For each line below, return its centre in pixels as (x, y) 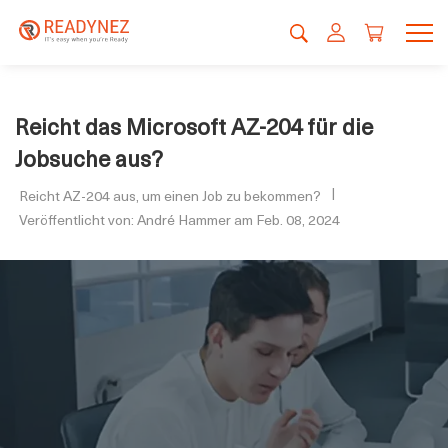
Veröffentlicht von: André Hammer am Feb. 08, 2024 (179, 219)
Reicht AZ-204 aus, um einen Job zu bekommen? (170, 195)
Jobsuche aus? (89, 157)
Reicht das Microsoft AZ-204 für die (194, 125)
